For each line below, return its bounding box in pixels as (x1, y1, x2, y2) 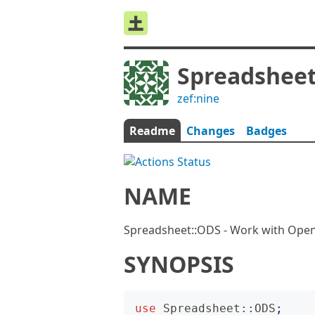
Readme (129, 123, 175, 139)
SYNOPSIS (124, 249, 234, 279)
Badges (246, 123, 287, 139)
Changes (186, 123, 235, 139)
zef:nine (177, 91, 219, 106)
